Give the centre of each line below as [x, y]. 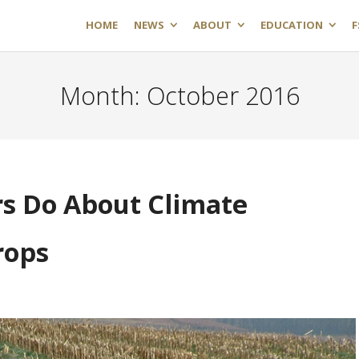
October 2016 [223, 95]
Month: [103, 95]
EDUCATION [292, 25]
